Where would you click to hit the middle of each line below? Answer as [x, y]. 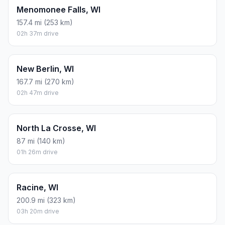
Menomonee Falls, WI [59, 10]
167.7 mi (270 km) [45, 82]
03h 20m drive [38, 211]
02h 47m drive [38, 93]
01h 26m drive [37, 152]
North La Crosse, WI [56, 128]
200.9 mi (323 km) [46, 200]
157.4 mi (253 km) [45, 23]
